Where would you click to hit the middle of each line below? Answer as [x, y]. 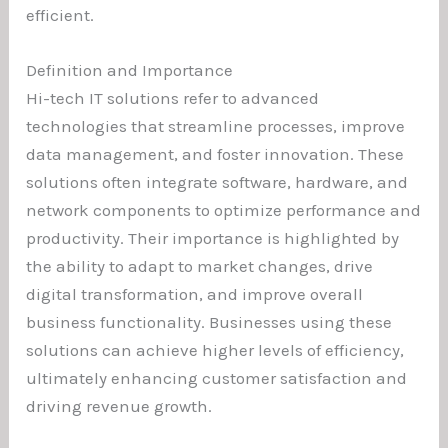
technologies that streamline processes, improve [216, 126]
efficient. [60, 14]
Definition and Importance [130, 70]
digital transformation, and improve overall [195, 294]
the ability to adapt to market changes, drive [200, 266]
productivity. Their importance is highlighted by [213, 238]
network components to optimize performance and [224, 210]
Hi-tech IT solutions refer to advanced [173, 98]
